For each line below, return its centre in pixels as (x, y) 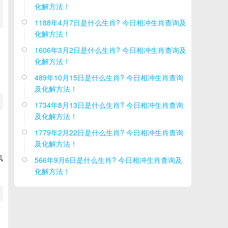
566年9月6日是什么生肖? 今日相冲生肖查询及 (108, 160)
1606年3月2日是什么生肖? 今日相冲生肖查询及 (110, 50)
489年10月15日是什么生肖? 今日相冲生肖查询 (109, 77)
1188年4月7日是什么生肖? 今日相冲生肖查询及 (110, 22)
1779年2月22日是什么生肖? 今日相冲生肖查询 (109, 132)
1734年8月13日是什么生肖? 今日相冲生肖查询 (109, 105)
